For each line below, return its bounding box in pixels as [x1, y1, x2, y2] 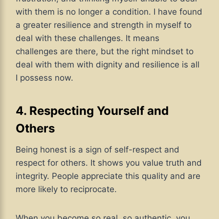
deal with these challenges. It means [16, 33, 159, 44]
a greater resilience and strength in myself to [16, 20, 192, 30]
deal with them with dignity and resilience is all [16, 60, 199, 70]
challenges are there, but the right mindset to [16, 46, 194, 57]
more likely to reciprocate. [16, 184, 117, 195]
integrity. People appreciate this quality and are [16, 171, 200, 181]
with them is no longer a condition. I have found [16, 7, 202, 17]
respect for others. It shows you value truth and [16, 158, 202, 168]
